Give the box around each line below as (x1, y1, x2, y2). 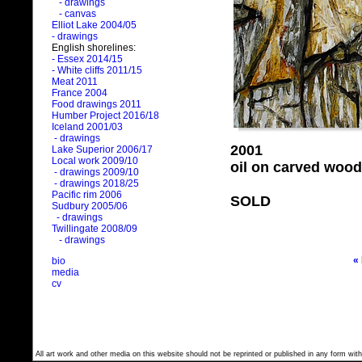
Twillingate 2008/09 (52, 223, 137, 235)
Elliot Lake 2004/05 (52, 19, 137, 32)
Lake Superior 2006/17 (52, 144, 153, 156)
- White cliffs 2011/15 (52, 65, 142, 77)
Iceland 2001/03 (52, 121, 123, 133)
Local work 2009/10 (52, 155, 138, 167)
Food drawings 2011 (52, 99, 141, 111)
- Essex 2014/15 (52, 53, 123, 65)
